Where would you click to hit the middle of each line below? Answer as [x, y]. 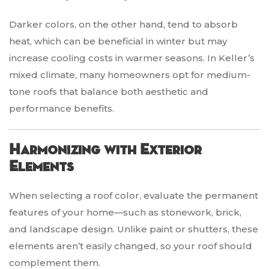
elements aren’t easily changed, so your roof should [131, 246]
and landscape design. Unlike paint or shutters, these [134, 229]
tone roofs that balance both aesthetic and [109, 92]
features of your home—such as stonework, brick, [125, 213]
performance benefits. [62, 109]
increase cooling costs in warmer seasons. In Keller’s [132, 58]
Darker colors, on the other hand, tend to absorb [123, 25]
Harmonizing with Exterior [105, 150]
